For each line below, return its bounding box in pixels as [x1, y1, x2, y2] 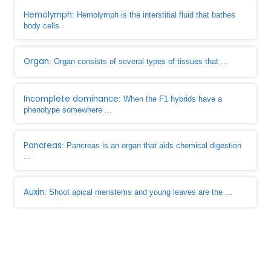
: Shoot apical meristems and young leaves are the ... [44, 188, 232, 197]
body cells [24, 21, 59, 30]
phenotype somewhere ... [24, 105, 112, 114]
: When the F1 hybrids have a [119, 94, 222, 103]
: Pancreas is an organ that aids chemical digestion [62, 141, 241, 150]
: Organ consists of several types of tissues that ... [49, 57, 228, 66]
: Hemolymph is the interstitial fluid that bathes [72, 10, 235, 19]
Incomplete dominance [24, 93, 119, 105]
